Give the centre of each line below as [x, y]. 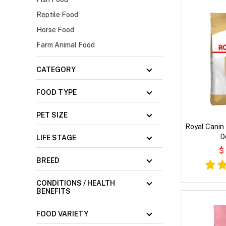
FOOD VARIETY [62, 214]
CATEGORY [56, 70]
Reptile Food [57, 15]
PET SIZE [52, 115]
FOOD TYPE [56, 93]
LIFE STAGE [56, 138]
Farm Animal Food [66, 45]
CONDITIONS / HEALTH [76, 183]
